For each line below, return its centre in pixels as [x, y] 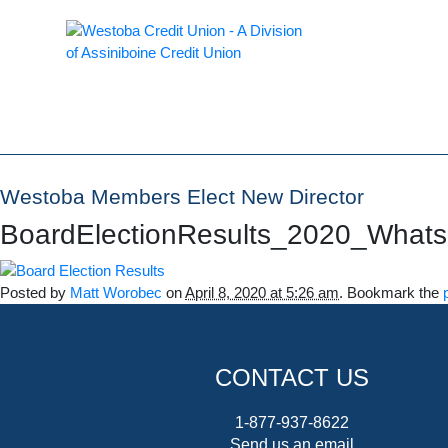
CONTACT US [292, 378]
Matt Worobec [116, 293]
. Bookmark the [391, 293]
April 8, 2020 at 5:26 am [262, 293]
